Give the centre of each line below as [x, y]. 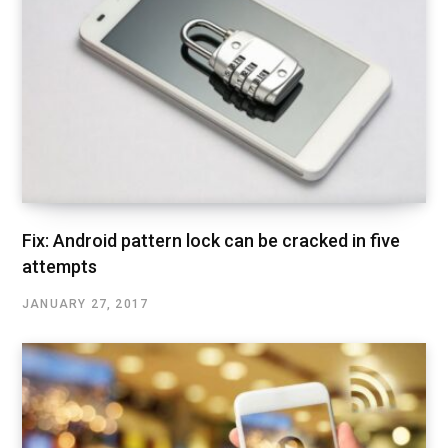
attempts [59, 266]
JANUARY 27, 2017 [85, 303]
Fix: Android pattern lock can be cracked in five [211, 240]
